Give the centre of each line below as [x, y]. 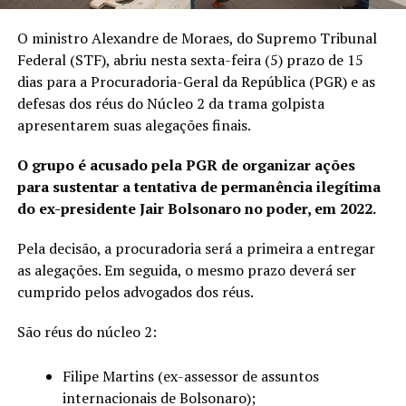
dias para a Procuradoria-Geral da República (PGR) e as [196, 81]
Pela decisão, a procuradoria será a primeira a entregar [196, 248]
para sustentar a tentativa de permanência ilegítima [198, 186]
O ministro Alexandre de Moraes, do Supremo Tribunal [197, 38]
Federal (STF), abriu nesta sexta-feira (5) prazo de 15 [190, 59]
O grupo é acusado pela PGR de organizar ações [186, 164]
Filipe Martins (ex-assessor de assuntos [190, 376]
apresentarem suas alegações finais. [134, 125]
